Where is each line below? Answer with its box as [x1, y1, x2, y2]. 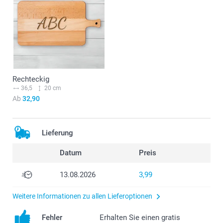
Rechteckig [12, 75, 49, 84]
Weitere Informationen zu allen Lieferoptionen [12, 192, 152, 200]
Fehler [42, 213, 62, 222]
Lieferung [42, 128, 73, 137]
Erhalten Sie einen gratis [99, 213, 180, 222]
